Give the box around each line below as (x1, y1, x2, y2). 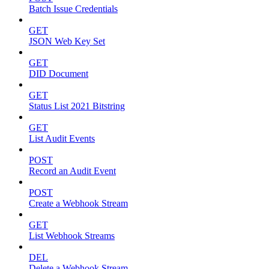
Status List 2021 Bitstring (29, 100, 125, 111)
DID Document (29, 68, 88, 79)
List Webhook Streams (29, 230, 115, 241)
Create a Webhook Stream (29, 198, 128, 208)
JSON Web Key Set (29, 35, 105, 46)
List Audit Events (29, 133, 95, 144)
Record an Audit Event (29, 165, 116, 176)
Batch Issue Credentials (29, 3, 118, 14)
